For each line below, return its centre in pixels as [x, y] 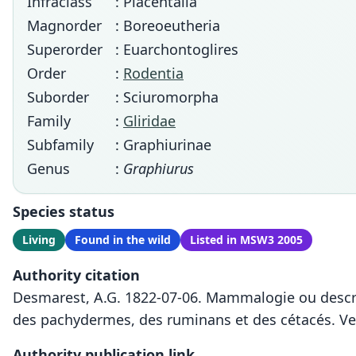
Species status [64, 211]
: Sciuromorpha [167, 97]
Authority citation [76, 275]
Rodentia [153, 73]
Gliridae [149, 121]
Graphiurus [159, 168]
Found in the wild [123, 240]
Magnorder [64, 25]
